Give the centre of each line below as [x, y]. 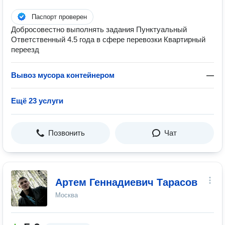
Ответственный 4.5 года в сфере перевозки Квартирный [108, 39]
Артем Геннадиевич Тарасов [126, 182]
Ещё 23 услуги [37, 101]
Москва [67, 195]
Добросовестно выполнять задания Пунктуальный [99, 29]
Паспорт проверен [59, 17]
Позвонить [67, 133]
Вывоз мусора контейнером [63, 75]
